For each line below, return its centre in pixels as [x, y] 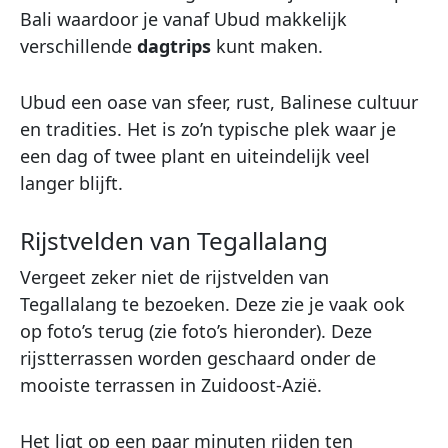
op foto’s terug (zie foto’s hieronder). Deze [196, 330]
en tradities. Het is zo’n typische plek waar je [208, 129]
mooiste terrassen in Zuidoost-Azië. [171, 384]
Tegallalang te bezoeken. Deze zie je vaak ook [212, 303]
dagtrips [171, 46]
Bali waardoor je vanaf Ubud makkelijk [183, 19]
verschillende [76, 46]
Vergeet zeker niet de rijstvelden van [174, 276]
